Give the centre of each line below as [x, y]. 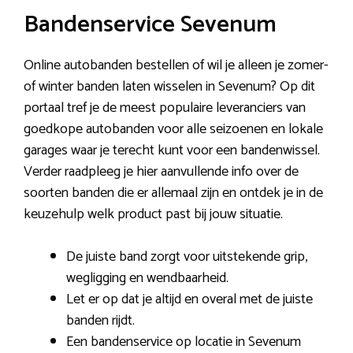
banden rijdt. [100, 321]
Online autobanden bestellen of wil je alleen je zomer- [176, 65]
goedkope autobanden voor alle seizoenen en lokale [173, 129]
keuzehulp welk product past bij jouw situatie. [153, 214]
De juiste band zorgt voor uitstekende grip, [187, 257]
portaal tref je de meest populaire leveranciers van [165, 108]
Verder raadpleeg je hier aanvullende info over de [161, 172]
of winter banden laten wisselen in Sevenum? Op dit [169, 87]
